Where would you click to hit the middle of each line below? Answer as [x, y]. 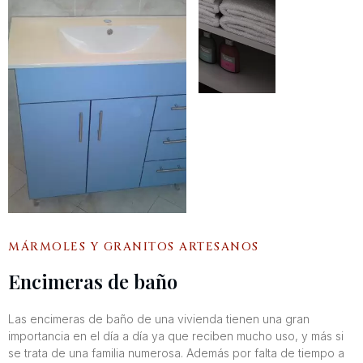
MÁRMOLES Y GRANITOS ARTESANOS [134, 246]
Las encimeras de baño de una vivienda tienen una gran [159, 318]
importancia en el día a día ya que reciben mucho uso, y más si [176, 335]
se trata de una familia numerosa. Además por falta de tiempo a [176, 352]
